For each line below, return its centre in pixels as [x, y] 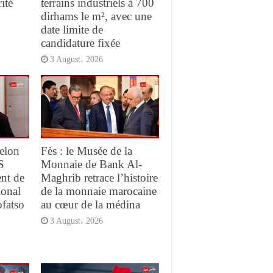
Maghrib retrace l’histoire [99, 177]
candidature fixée [80, 43]
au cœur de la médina [90, 204]
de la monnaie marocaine [98, 191]
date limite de [72, 30]
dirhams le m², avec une [96, 16]
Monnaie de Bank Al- [91, 164]
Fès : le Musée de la [86, 151]
